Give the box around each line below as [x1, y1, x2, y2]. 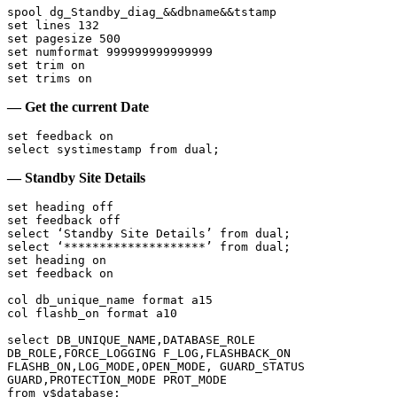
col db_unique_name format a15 [7, 293, 213, 307]
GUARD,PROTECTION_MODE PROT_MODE [7, 373, 227, 387]
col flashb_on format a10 [7, 307, 177, 321]
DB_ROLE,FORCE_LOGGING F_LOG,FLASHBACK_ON [7, 346, 291, 361]
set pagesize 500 [7, 32, 121, 46]
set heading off [7, 200, 113, 214]
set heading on [7, 253, 106, 268]
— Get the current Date [7, 99, 149, 115]
